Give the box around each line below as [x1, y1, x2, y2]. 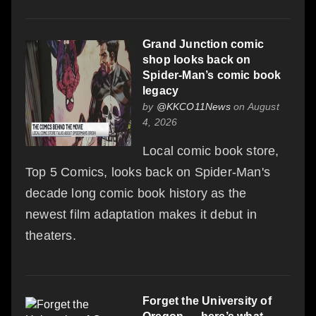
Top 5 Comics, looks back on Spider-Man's [25, 165, 271, 180]
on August [230, 101, 279, 113]
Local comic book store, [142, 144, 279, 159]
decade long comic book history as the [25, 186, 247, 201]
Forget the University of [142, 295, 272, 308]
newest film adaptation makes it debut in [25, 207, 257, 222]
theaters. [25, 229, 76, 243]
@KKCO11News [156, 101, 231, 113]
